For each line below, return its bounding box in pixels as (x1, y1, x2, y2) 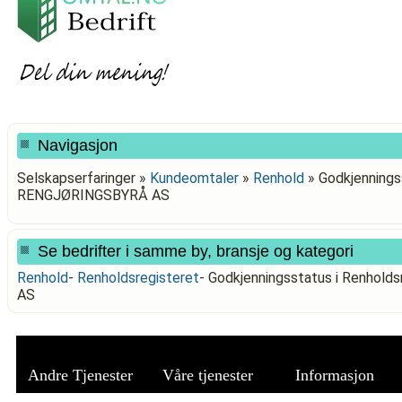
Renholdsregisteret (77, 269, 199, 286)
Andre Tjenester (27, 366, 133, 384)
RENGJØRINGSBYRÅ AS (17, 187, 170, 204)
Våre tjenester (162, 366, 253, 384)
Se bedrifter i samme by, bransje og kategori (38, 242, 354, 260)
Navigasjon (38, 136, 118, 154)
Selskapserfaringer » (17, 170, 150, 187)
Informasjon (295, 366, 374, 384)
